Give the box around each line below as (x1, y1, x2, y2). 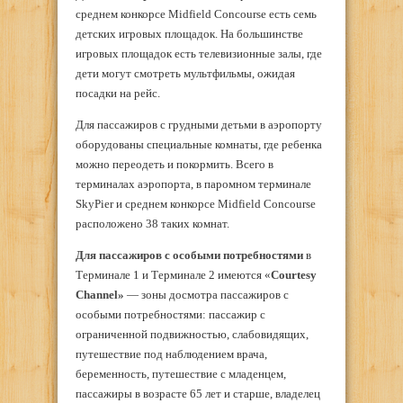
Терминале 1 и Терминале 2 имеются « (76, 268, 271, 282)
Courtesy (271, 268, 317, 282)
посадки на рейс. (76, 86, 160, 101)
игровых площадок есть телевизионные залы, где (76, 47, 322, 61)
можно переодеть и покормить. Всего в (76, 157, 273, 172)
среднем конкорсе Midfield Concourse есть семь (76, 7, 317, 22)
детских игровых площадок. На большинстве (76, 27, 303, 41)
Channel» (76, 288, 124, 302)
